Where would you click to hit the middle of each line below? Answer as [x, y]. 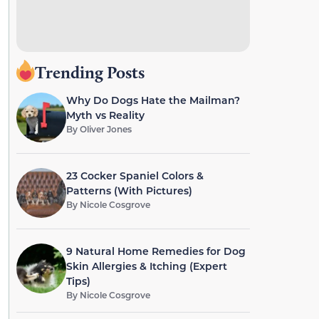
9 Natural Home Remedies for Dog [156, 251]
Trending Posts [89, 72]
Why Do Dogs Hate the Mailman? [153, 100]
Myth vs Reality [105, 115]
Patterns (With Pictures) [129, 190]
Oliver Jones [105, 129]
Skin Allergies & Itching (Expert [146, 266]
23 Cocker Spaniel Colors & [135, 176]
